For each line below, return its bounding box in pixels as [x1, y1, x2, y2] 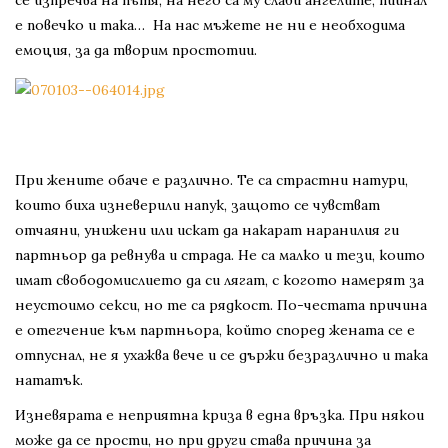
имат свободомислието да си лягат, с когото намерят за [15, 271, 424, 290]
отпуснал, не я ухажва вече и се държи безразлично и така [15, 346, 428, 365]
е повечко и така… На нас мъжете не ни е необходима [15, 16, 405, 35]
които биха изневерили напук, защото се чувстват [15, 196, 380, 215]
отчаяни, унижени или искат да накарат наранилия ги [15, 221, 399, 240]
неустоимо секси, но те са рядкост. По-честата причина [15, 296, 427, 315]
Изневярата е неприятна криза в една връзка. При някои [15, 406, 424, 425]
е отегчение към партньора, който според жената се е [15, 321, 415, 340]
